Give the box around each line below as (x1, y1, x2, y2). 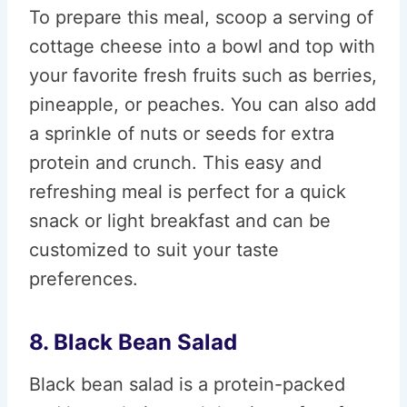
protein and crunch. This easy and (29, 152, 322, 174)
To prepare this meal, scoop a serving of (29, 6, 373, 28)
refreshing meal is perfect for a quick (29, 181, 346, 203)
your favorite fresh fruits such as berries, (29, 65, 377, 86)
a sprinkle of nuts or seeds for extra (29, 123, 334, 144)
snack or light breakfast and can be (29, 210, 331, 232)
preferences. (29, 268, 138, 290)
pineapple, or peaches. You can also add (29, 94, 376, 115)
